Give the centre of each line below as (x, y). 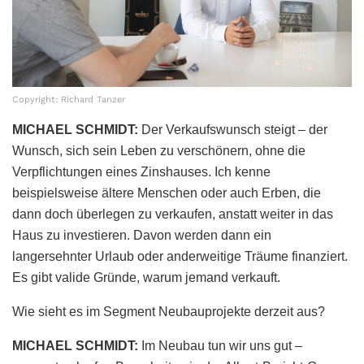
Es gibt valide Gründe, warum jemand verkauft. (146, 278)
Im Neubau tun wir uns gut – (222, 346)
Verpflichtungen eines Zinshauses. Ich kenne (141, 172)
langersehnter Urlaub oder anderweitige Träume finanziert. (180, 257)
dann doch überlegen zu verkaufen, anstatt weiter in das (173, 214)
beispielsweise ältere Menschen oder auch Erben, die (167, 193)
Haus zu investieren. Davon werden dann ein (142, 236)
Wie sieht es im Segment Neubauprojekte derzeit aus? (169, 312)
